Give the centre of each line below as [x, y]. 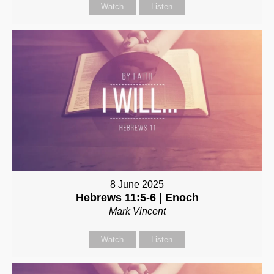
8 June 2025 [137, 184]
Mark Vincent [137, 211]
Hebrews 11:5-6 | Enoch [137, 198]
